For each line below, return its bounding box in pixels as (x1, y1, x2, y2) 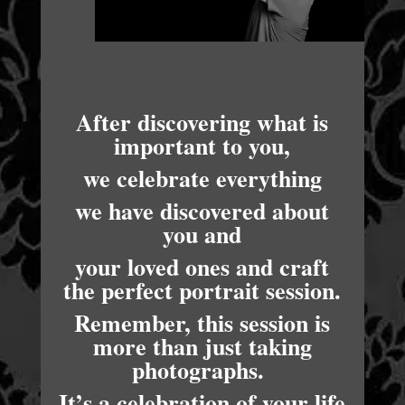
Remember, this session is (74, 306, 331, 341)
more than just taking (92, 329, 312, 364)
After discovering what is (76, 105, 329, 140)
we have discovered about (75, 193, 330, 229)
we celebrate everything (82, 161, 322, 196)
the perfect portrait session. (63, 273, 342, 308)
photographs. (132, 353, 273, 388)
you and (163, 217, 242, 252)
